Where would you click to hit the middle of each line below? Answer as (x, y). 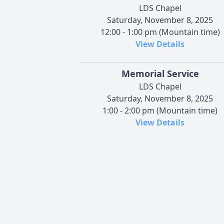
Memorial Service (160, 73)
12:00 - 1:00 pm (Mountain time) (160, 32)
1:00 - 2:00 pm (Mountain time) (160, 110)
